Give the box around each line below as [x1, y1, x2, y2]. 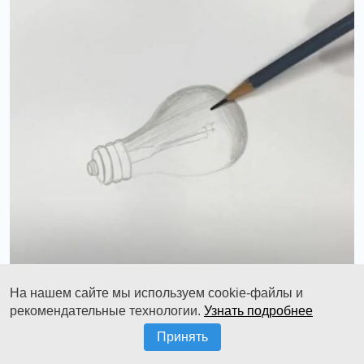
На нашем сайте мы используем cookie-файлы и [10, 286, 303, 300]
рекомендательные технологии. [10, 304, 204, 318]
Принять [156, 330, 208, 344]
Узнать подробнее [204, 304, 313, 318]
